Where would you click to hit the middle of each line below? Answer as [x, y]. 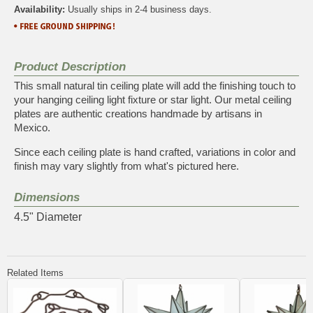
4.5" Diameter [48, 217]
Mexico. [32, 127]
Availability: [39, 9]
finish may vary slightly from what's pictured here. [126, 166]
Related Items [35, 272]
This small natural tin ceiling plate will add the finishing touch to [155, 85]
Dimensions [47, 197]
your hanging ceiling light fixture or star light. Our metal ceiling [153, 99]
